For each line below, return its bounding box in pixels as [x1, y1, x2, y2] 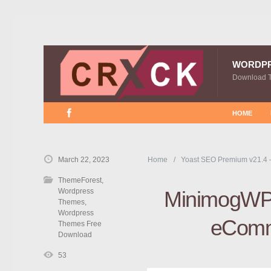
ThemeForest [58, 176, 102, 184]
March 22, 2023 [58, 155, 109, 164]
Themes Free [58, 220, 102, 228]
